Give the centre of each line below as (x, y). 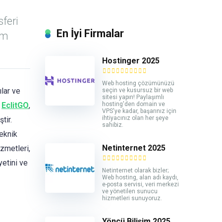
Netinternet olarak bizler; (135, 170)
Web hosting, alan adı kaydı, (140, 177)
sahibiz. (113, 125)
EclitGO (15, 105)
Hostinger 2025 (131, 60)
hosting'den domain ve (134, 104)
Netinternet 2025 (134, 148)
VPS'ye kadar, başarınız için (139, 111)
